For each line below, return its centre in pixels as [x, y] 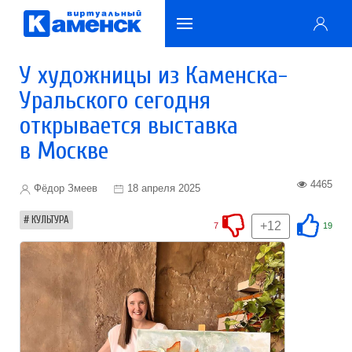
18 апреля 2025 [164, 188]
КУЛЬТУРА [50, 220]
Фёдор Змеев [64, 188]
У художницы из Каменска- [154, 75]
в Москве [64, 150]
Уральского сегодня [115, 100]
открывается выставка [129, 125]
